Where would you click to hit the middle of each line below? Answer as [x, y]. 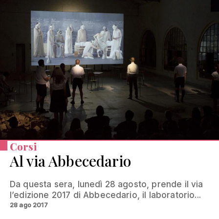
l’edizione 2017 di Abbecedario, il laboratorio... [105, 195]
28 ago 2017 [29, 205]
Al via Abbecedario [70, 161]
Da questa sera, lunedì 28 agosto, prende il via [107, 184]
